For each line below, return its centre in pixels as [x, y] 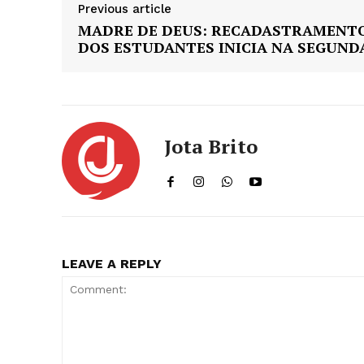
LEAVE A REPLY [112, 264]
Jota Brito [211, 147]
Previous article [125, 9]
